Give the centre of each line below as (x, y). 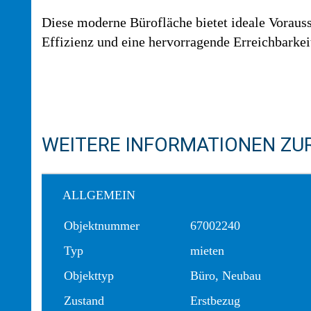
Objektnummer (102, 226)
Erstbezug (215, 301)
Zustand (84, 301)
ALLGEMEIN (99, 195)
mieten (207, 251)
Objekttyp (89, 276)
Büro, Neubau (226, 276)
